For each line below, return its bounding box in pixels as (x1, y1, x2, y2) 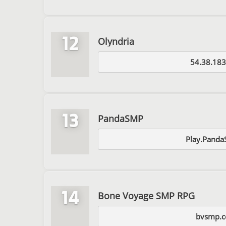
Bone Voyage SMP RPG (98, 189, 195, 202)
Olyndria (98, 35, 134, 47)
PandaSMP (98, 112, 143, 125)
